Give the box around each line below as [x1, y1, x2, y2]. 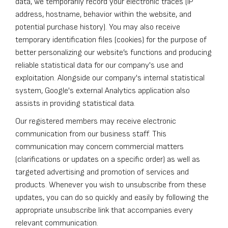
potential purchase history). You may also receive [15, 22, 180, 33]
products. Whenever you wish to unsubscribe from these [15, 180, 206, 190]
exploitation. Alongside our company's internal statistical [15, 73, 205, 83]
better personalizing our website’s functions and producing [15, 48, 212, 58]
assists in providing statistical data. [15, 99, 135, 109]
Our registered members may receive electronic [15, 117, 176, 127]
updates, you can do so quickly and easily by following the [15, 193, 209, 203]
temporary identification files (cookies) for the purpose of [15, 35, 207, 45]
